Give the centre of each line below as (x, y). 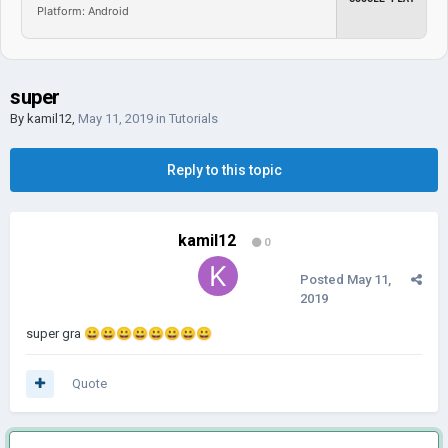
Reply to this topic (224, 170)
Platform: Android (83, 10)
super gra (55, 333)
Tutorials (193, 118)
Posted (323, 279)
